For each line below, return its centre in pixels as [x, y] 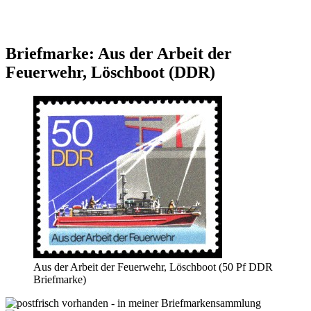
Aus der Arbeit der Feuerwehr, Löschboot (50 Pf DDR [153, 267]
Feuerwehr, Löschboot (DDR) [110, 72]
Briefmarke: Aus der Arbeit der [119, 53]
